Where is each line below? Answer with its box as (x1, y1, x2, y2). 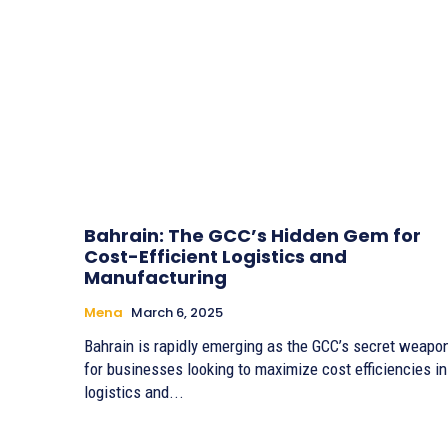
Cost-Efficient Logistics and (84, 243, 347, 269)
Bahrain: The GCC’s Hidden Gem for (84, 222, 421, 248)
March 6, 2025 (131, 302, 223, 322)
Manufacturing (84, 264, 231, 290)
